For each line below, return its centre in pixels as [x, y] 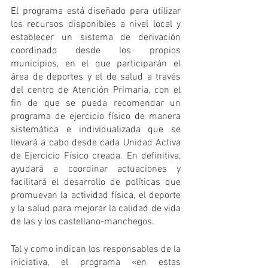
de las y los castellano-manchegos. [83, 222]
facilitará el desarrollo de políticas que [96, 182]
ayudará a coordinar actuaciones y [96, 169]
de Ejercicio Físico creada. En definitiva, [96, 156]
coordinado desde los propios [96, 51]
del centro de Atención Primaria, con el [96, 90]
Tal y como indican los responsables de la [96, 249]
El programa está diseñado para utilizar [96, 11]
